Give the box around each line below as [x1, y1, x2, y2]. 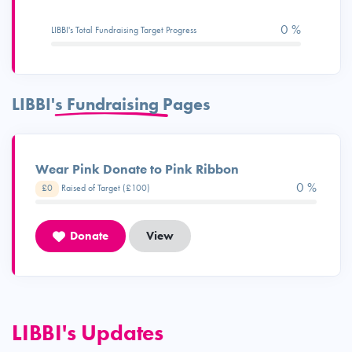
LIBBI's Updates [12, 318, 163, 346]
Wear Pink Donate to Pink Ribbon [35, 160, 239, 178]
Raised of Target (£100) [59, 181, 150, 194]
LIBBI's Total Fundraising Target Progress [51, 24, 196, 36]
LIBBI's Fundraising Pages [12, 93, 211, 115]
